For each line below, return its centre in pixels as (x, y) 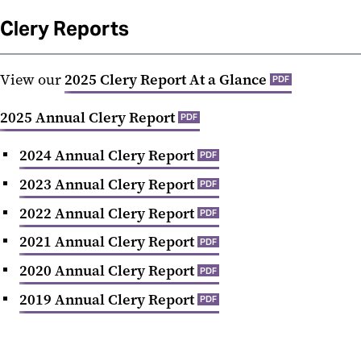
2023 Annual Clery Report (107, 184)
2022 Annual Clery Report (107, 213)
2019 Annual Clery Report (107, 299)
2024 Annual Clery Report (107, 156)
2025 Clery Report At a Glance (166, 80)
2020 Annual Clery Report (107, 271)
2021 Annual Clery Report (107, 242)
